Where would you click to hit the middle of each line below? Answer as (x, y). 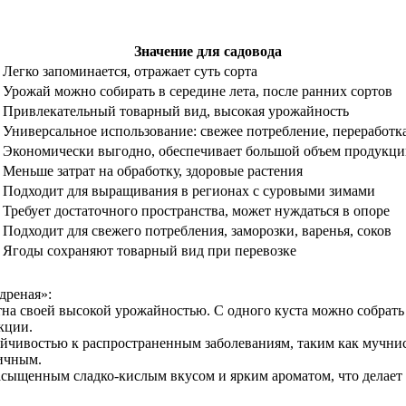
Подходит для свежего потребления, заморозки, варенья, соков (197, 231)
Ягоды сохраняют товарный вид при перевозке (150, 251)
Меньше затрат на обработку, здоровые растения (153, 171)
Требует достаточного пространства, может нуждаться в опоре (196, 211)
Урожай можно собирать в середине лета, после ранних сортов (198, 91)
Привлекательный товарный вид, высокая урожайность (176, 111)
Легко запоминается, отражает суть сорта (130, 71)
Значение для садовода (208, 51)
